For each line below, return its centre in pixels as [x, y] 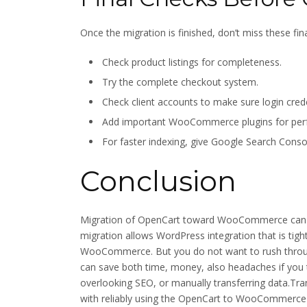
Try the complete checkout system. [180, 82]
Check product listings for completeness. [192, 62]
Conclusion [158, 181]
